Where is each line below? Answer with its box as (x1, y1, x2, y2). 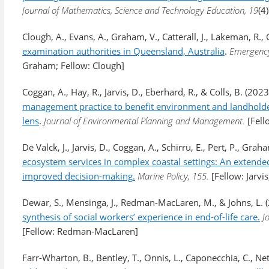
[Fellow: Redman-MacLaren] (22, 225, 138, 237)
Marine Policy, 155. (138, 170, 211, 182)
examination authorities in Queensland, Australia (22, 45, 225, 57)
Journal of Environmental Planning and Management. (44, 115, 247, 127)
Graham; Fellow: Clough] (22, 59, 124, 71)
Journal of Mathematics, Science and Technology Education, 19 (22, 4, 258, 16)
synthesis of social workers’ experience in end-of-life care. (22, 211, 260, 223)
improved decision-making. (22, 170, 135, 182)
